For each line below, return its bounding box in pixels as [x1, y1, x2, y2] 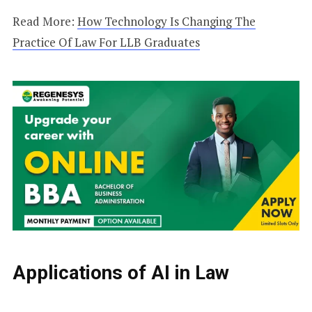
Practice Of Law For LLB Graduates [12, 33, 200, 50]
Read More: [12, 13, 77, 29]
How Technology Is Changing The [77, 13, 256, 29]
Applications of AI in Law [12, 261, 229, 285]
